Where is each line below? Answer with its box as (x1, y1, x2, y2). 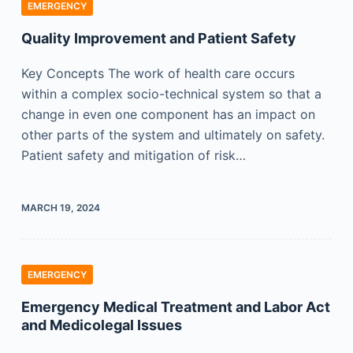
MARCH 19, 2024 (20, 202, 100, 214)
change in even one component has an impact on (20, 106, 315, 122)
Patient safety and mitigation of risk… (20, 147, 246, 163)
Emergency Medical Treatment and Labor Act (20, 299, 330, 315)
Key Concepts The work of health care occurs (20, 65, 295, 81)
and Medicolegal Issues (20, 317, 182, 333)
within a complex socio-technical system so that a (20, 86, 321, 102)
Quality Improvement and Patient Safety (20, 30, 296, 46)
